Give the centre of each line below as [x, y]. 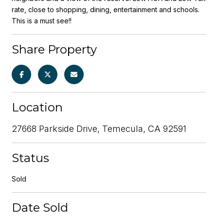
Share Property [54, 49]
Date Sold [40, 207]
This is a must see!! [42, 20]
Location [37, 107]
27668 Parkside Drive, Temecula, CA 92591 [99, 128]
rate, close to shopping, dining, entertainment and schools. [106, 9]
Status [30, 158]
